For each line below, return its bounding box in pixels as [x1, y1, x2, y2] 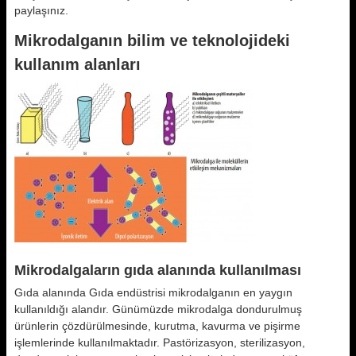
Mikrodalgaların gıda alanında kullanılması [14, 262, 301, 278]
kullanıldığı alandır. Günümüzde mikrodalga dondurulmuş [14, 303, 302, 315]
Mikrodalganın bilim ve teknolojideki [14, 32, 290, 49]
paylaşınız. [14, 4, 68, 17]
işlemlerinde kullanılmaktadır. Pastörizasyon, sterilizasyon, [14, 336, 305, 349]
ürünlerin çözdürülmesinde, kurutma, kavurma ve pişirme [14, 319, 300, 332]
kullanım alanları [14, 56, 141, 73]
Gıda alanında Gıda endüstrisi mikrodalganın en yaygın [14, 286, 292, 299]
